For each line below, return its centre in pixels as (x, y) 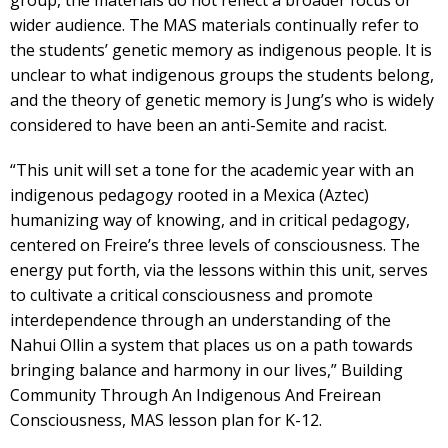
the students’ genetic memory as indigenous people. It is (221, 50)
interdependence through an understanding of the (200, 320)
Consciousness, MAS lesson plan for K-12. (166, 420)
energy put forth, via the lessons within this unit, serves (219, 270)
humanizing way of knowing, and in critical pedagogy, (210, 220)
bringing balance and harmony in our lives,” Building (206, 370)
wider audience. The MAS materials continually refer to (214, 25)
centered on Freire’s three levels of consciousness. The (215, 245)
